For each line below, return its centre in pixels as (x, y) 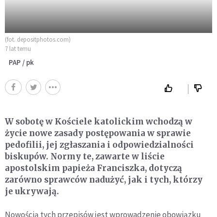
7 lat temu (18, 49)
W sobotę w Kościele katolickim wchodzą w (99, 122)
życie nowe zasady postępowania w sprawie (98, 133)
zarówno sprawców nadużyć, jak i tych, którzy (104, 180)
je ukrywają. (32, 191)
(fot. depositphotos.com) (38, 39)
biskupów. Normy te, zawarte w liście (85, 156)
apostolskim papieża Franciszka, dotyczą (93, 168)
